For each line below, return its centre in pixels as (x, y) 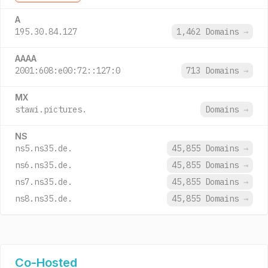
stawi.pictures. (51, 109)
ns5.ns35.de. (44, 148)
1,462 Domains (210, 32)
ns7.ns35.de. (44, 182)
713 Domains (215, 71)
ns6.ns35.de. (44, 165)
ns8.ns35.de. (44, 199)
